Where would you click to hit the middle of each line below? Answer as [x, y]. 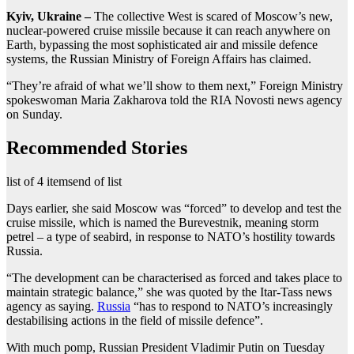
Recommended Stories [97, 147]
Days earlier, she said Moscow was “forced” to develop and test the [174, 208]
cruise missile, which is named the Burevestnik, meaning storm [162, 222]
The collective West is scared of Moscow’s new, [212, 16]
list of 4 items [40, 181]
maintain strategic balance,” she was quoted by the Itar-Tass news [169, 292]
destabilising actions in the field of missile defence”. [135, 320]
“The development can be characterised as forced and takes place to [174, 277]
